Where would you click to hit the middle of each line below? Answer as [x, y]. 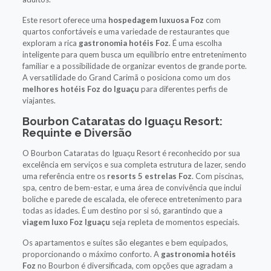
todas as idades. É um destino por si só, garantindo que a [122, 210]
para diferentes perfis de [183, 89]
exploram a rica [50, 43]
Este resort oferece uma [65, 20]
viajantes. [39, 100]
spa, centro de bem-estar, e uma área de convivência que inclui [132, 187]
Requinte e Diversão [77, 132]
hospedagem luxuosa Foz [156, 20]
